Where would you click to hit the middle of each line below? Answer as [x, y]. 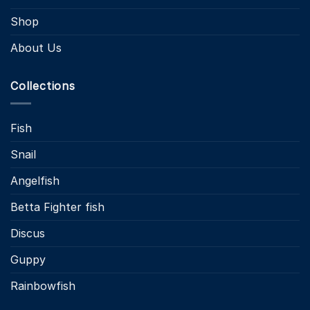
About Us [36, 48]
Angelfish [35, 180]
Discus [28, 233]
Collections [43, 86]
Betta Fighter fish [57, 207]
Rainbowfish [43, 285]
